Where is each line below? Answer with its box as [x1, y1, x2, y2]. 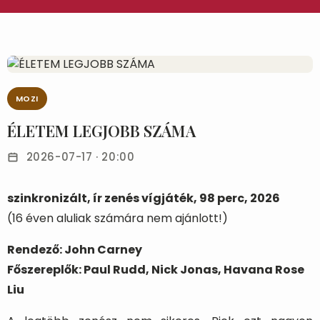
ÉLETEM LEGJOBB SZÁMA [7, 120, 196, 141]
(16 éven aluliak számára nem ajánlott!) [7, 210, 228, 226]
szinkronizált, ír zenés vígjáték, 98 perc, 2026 [7, 190, 280, 206]
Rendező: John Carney [7, 241, 142, 258]
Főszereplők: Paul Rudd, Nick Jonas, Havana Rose [7, 261, 304, 278]
